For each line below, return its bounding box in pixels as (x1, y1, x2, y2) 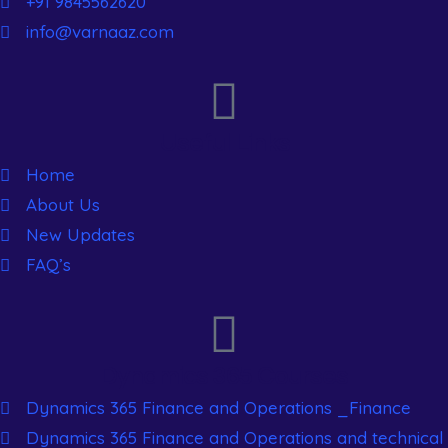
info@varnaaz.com (26, 21, 175, 42)
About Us (26, 194, 101, 215)
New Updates (26, 224, 136, 245)
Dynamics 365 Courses (100, 364, 348, 389)
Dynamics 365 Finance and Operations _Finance (26, 397, 412, 418)
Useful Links (158, 131, 290, 156)
